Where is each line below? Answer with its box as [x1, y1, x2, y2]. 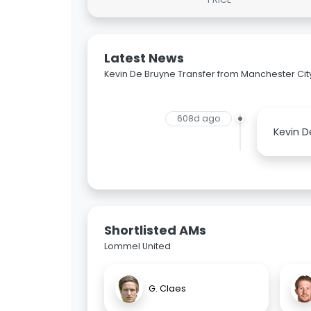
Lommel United [104, 240, 171, 253]
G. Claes [149, 283, 186, 295]
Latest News [104, 49, 184, 67]
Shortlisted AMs [104, 221, 206, 239]
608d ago [176, 112, 221, 125]
